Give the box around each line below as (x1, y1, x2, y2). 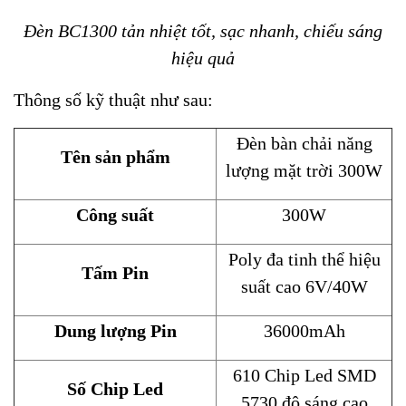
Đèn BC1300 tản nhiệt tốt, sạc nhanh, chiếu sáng (24, 21, 382, 42)
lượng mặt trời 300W (226, 160, 382, 181)
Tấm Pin (82, 263, 149, 284)
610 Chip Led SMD (232, 365, 376, 386)
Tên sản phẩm (60, 147, 170, 168)
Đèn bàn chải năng (236, 133, 372, 154)
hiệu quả (171, 48, 235, 69)
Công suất (76, 205, 154, 226)
